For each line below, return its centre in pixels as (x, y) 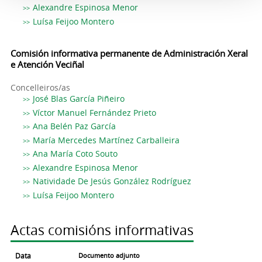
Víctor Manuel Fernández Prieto (95, 112)
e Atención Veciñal (47, 65)
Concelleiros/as (40, 88)
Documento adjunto (109, 256)
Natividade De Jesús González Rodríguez (112, 181)
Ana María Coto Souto (75, 154)
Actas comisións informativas (102, 230)
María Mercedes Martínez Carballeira (106, 140)
